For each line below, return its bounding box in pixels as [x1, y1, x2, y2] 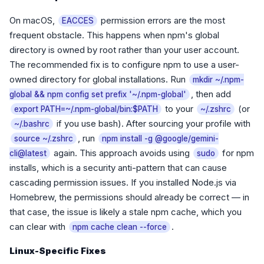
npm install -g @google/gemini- [102, 134, 219, 143]
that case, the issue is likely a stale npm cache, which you [9, 206, 242, 217]
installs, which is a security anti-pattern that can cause [9, 162, 227, 173]
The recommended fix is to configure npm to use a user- [9, 59, 239, 70]
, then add [191, 88, 231, 100]
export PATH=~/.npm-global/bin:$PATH [14, 104, 158, 114]
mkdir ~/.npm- [193, 75, 244, 84]
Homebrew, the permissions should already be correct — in [9, 192, 249, 203]
